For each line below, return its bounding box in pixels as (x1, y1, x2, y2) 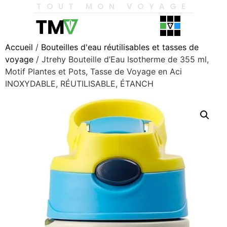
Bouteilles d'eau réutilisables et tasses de (41, 42, 199, 52)
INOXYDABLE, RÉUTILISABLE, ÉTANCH (5, 79, 154, 89)
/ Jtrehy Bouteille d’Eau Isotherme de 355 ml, (33, 54, 209, 64)
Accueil (5, 42, 33, 52)
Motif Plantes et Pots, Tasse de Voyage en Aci (5, 66, 182, 77)
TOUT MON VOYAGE (36, 1, 191, 12)
